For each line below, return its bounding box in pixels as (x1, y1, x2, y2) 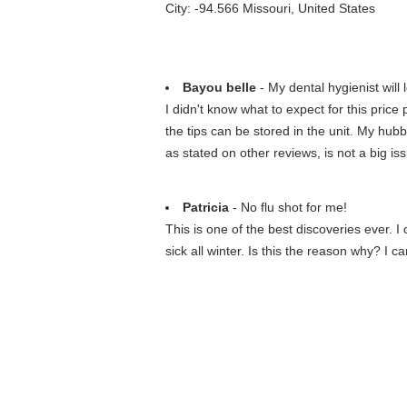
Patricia (183, 200, 229, 214)
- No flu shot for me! (229, 200, 347, 214)
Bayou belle (183, 80, 256, 94)
